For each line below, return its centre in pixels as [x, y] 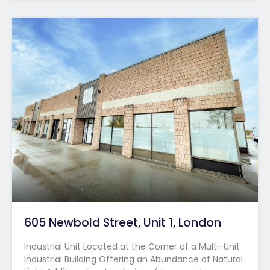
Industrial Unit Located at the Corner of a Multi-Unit [132, 246]
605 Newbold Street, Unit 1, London [123, 222]
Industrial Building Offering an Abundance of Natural [133, 259]
